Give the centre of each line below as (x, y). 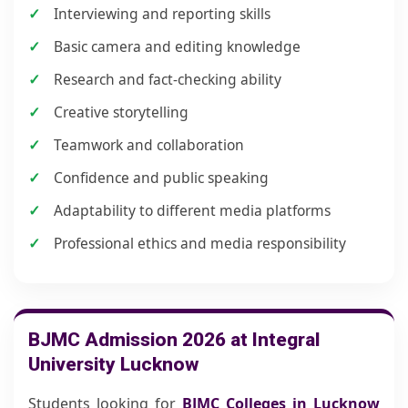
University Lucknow (113, 364)
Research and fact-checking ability (168, 79)
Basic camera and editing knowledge (177, 46)
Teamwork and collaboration (149, 145)
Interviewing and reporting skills (162, 14)
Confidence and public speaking (161, 178)
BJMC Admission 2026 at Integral (174, 340)
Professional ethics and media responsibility (200, 243)
